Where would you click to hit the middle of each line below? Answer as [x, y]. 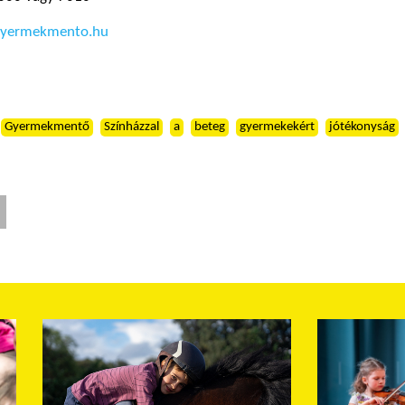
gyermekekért [277, 127]
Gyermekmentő [47, 127]
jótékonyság [362, 127]
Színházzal [132, 127]
